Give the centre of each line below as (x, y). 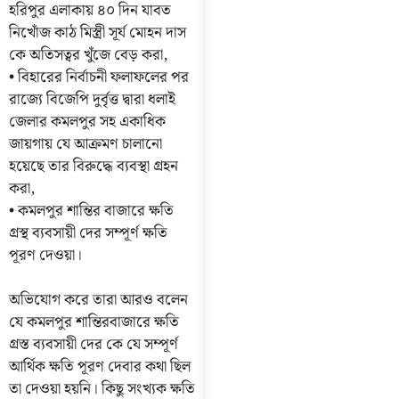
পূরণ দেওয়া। (45, 255)
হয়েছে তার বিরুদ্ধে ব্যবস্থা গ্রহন (94, 166)
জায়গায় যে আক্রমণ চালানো (85, 144)
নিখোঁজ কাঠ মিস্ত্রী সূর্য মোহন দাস (98, 33)
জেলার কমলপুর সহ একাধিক (87, 122)
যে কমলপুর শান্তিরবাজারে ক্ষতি (94, 323)
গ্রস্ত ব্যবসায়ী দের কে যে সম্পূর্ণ (94, 345)
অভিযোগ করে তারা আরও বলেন (98, 301)
